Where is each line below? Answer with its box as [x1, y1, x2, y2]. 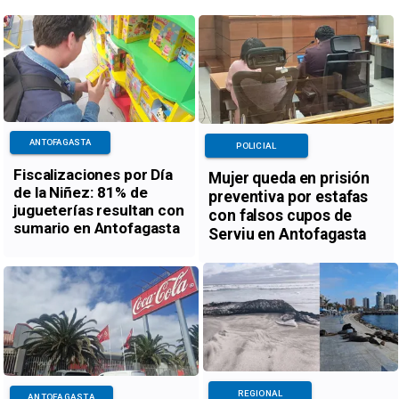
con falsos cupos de [208, 206, 352, 224]
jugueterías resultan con [13, 200, 184, 219]
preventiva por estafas [208, 187, 369, 206]
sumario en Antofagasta [13, 218, 181, 237]
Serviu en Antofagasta [208, 224, 367, 243]
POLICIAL [236, 140, 277, 151]
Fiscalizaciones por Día [13, 165, 173, 183]
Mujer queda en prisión [208, 168, 370, 187]
